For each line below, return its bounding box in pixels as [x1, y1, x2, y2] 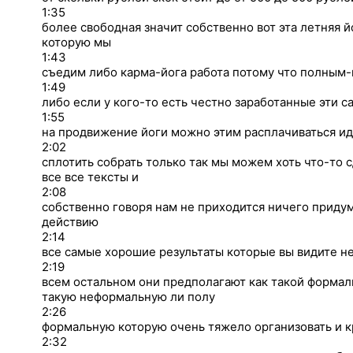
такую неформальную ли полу [42, 288, 215, 304]
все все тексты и [42, 169, 139, 184]
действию [42, 214, 98, 229]
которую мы [42, 34, 111, 50]
